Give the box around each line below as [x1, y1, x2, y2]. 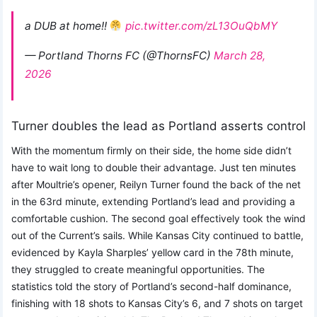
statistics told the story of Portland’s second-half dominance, [11, 280, 292, 293]
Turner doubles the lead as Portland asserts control [11, 119, 306, 134]
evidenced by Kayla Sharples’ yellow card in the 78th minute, [11, 246, 294, 259]
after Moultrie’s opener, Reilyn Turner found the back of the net [11, 178, 301, 191]
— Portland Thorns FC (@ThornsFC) [25, 49, 214, 63]
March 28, [214, 49, 265, 63]
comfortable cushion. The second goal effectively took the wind [11, 212, 306, 225]
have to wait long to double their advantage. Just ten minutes [11, 161, 296, 174]
